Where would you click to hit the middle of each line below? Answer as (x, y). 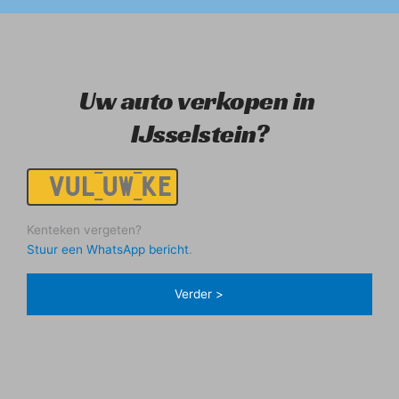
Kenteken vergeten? (84, 229)
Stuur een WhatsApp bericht (108, 249)
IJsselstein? (199, 133)
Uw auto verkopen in (197, 100)
